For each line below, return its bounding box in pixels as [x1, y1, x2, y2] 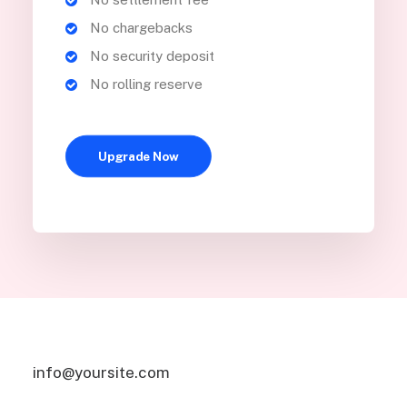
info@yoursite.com [33, 363, 170, 382]
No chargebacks [89, 20, 193, 35]
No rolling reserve [89, 76, 203, 92]
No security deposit [89, 48, 214, 64]
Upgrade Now [98, 149, 179, 164]
